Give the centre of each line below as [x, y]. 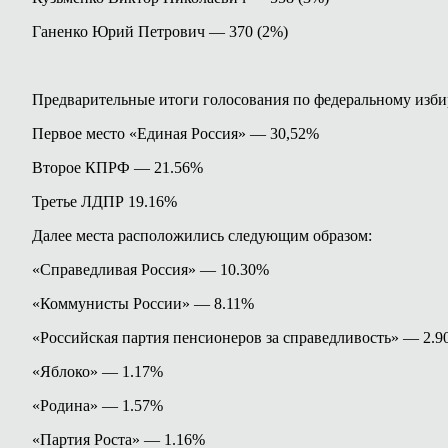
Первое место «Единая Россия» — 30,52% [175, 133]
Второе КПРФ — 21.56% [117, 167]
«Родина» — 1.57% [97, 405]
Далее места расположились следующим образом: [202, 235]
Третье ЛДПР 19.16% [104, 201]
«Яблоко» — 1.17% [97, 371]
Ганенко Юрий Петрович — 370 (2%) [160, 31]
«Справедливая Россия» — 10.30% [150, 269]
